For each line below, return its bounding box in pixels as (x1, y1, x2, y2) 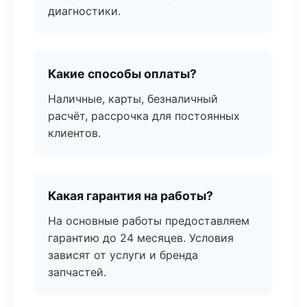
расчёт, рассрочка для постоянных (48, 109, 240, 123)
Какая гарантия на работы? (48, 188, 213, 203)
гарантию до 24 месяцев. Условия (48, 231, 234, 245)
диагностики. (48, 4, 121, 18)
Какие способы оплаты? (48, 66, 197, 81)
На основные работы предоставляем (48, 214, 249, 228)
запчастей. (48, 265, 106, 279)
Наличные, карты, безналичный (48, 92, 218, 106)
